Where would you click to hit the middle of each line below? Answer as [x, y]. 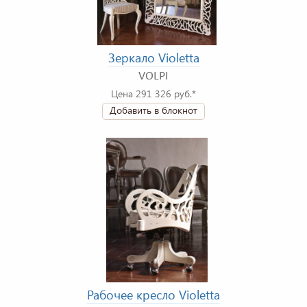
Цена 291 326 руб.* [153, 94]
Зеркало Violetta [153, 58]
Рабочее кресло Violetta [153, 295]
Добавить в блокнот [153, 110]
